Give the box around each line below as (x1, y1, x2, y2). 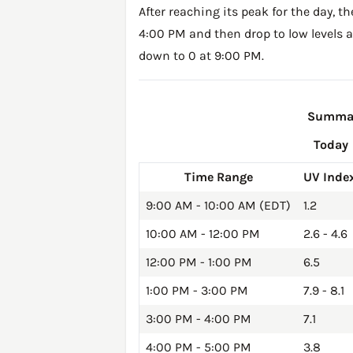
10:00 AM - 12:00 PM (146, 226, 260, 242)
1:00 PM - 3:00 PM (146, 283, 248, 299)
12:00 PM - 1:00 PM (146, 255, 252, 270)
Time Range (184, 169, 253, 185)
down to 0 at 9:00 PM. (139, 48, 264, 64)
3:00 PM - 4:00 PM (146, 311, 251, 327)
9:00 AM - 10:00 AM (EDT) (146, 198, 291, 214)
